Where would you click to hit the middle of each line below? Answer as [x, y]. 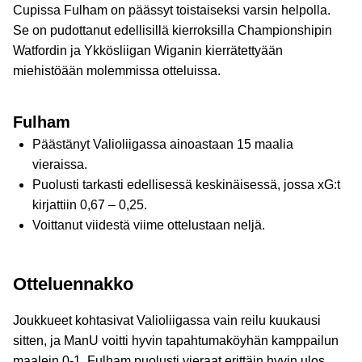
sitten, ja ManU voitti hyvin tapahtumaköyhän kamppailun [176, 341]
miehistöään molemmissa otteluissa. [117, 71]
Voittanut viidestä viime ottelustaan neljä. [149, 225]
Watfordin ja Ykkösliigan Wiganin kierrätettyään [148, 51]
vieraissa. [60, 164]
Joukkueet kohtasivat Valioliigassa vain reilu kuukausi [167, 320]
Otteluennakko [73, 284]
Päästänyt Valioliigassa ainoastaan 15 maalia [163, 144]
